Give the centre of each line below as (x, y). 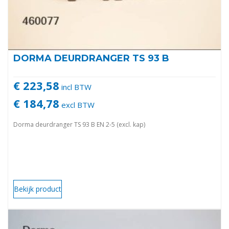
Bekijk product (38, 189)
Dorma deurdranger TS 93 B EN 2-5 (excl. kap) (79, 125)
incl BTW (75, 87)
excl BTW (77, 105)
